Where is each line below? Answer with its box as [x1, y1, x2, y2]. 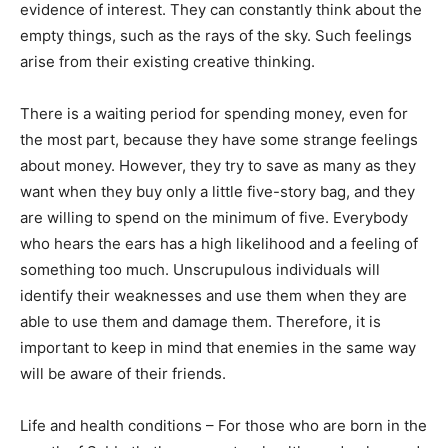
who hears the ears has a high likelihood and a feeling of [20, 234, 418, 254]
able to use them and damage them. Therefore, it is [20, 312, 381, 332]
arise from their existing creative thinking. [20, 52, 315, 72]
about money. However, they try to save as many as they [20, 156, 416, 176]
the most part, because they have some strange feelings [20, 130, 418, 150]
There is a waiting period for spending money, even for [20, 104, 408, 124]
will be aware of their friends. [20, 364, 226, 384]
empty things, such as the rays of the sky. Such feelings [20, 26, 412, 46]
